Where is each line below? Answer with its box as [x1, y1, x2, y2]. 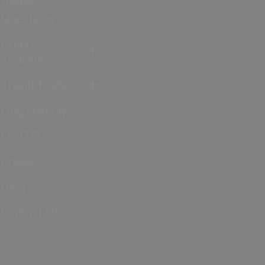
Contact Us [1, 199, 60, 222]
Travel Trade [1, 72, 69, 95]
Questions [1, 5, 55, 28]
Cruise [1, 148, 34, 171]
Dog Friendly [1, 98, 68, 120]
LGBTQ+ [1, 123, 48, 146]
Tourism [1, 47, 44, 69]
